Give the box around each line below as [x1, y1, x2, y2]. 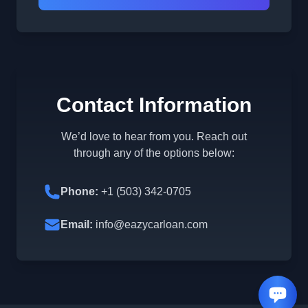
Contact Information [56, 93, 252, 116]
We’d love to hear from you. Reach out [61, 130, 247, 142]
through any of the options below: [74, 146, 234, 159]
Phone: [60, 185, 98, 197]
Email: [60, 218, 93, 230]
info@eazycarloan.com [96, 218, 208, 230]
